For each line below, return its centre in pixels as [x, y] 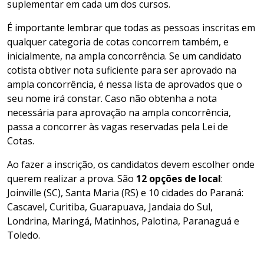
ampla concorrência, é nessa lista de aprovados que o [125, 84]
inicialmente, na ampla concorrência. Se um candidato [124, 56]
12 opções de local [179, 178]
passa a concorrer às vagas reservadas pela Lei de [118, 126]
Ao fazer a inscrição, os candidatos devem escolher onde [131, 164]
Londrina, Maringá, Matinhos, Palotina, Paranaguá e [123, 221]
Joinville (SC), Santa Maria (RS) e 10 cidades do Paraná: [125, 192]
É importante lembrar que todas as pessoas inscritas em [131, 27]
